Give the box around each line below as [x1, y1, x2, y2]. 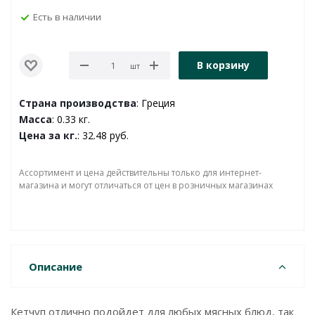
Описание [29, 259, 82, 274]
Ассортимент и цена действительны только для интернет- [19, 167, 262, 179]
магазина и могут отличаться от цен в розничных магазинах [19, 179, 273, 191]
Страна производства [19, 96, 136, 110]
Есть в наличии [33, 10, 101, 23]
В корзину [197, 58, 250, 72]
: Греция [136, 96, 175, 110]
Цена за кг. [19, 129, 77, 142]
